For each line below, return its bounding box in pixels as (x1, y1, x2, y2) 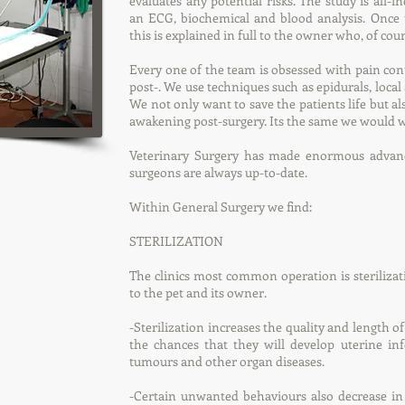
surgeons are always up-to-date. (129, 164, 307, 181)
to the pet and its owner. (129, 284, 267, 301)
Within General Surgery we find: (129, 198, 312, 215)
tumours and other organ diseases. (129, 353, 325, 370)
